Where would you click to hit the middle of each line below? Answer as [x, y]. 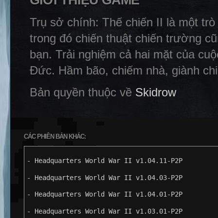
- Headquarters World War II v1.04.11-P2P [105, 161]
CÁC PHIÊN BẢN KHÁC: [55, 136]
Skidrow [156, 92]
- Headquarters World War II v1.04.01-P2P [105, 194]
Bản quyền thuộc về [82, 92]
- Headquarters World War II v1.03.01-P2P [105, 211]
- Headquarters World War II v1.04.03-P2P [105, 177]
